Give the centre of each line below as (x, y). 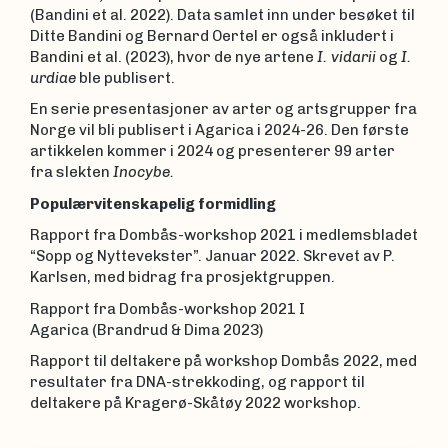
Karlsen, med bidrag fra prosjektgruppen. (182, 277)
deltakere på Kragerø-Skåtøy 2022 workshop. (195, 403)
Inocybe (141, 172)
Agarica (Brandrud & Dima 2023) (146, 329)
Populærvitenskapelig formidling (153, 203)
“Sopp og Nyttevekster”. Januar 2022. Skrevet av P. (212, 256)
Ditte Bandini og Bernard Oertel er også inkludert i (212, 35)
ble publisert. (125, 77)
